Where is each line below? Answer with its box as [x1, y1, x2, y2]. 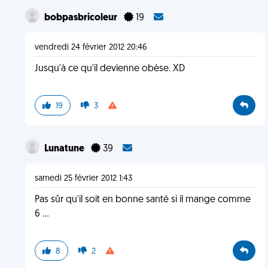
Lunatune [44, 144, 86, 154]
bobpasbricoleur [44, 13, 119, 23]
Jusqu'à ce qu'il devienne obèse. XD [34, 64, 185, 74]
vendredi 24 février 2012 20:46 [34, 43, 147, 52]
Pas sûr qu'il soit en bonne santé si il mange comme [34, 195, 251, 205]
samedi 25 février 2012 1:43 [34, 174, 132, 183]
